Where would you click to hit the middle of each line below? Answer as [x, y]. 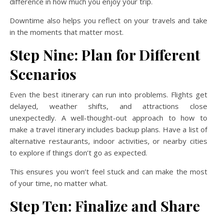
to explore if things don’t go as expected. [78, 153]
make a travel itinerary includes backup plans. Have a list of [108, 129]
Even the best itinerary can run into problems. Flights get [108, 94]
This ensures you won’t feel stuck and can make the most [108, 171]
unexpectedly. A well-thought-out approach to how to [108, 118]
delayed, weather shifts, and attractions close [108, 106]
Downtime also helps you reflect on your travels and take [108, 20]
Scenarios [43, 74]
